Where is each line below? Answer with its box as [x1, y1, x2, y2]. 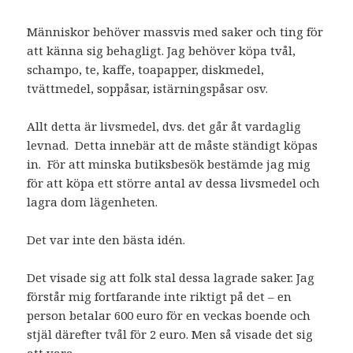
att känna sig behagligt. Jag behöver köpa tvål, [27, 42, 296, 58]
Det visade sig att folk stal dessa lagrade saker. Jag [27, 269, 315, 285]
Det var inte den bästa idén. [27, 231, 186, 247]
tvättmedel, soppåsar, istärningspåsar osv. [27, 80, 269, 96]
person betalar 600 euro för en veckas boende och [27, 307, 311, 323]
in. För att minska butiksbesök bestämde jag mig [27, 155, 311, 172]
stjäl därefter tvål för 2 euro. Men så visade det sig [27, 325, 314, 342]
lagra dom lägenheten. [27, 193, 158, 210]
